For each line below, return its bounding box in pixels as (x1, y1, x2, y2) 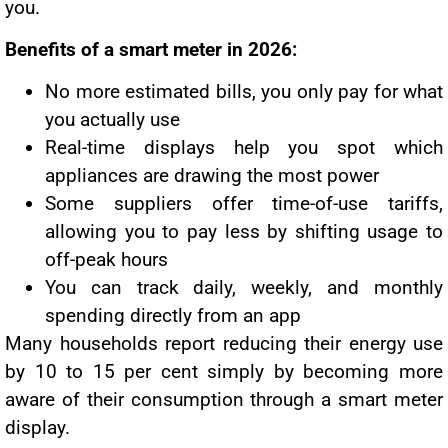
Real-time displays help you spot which (45, 136, 443, 160)
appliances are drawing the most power (45, 164, 379, 188)
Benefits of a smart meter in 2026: (5, 38, 297, 61)
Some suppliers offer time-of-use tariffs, (45, 192, 443, 216)
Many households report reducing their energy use (5, 332, 443, 356)
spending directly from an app (45, 304, 301, 328)
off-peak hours (45, 248, 168, 272)
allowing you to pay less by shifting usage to (45, 220, 443, 244)
